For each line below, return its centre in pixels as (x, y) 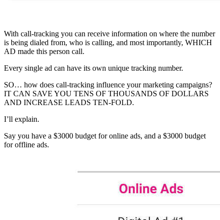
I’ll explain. (22, 119)
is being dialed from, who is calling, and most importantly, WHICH (108, 43)
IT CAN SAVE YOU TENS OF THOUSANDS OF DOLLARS (106, 94)
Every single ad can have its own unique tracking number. (94, 68)
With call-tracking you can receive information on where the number (110, 34)
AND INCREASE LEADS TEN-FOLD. (69, 103)
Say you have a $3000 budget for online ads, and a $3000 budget (105, 136)
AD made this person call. (44, 52)
